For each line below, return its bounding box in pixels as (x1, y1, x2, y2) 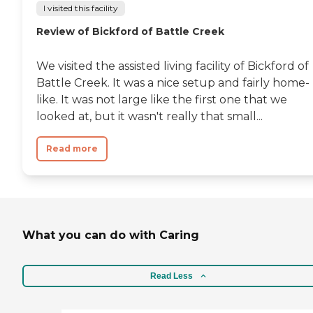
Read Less (150, 271, 193, 282)
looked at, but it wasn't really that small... (36, 109, 263, 123)
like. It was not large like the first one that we (36, 92, 287, 106)
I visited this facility (43, 2, 118, 13)
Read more (46, 143, 98, 154)
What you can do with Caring (22, 228, 199, 242)
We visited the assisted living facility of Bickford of (36, 59, 309, 73)
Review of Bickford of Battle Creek (36, 24, 224, 38)
